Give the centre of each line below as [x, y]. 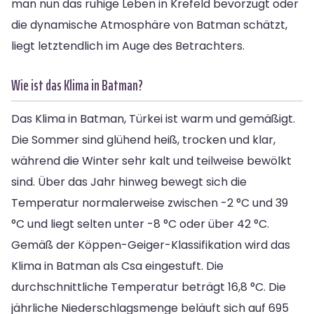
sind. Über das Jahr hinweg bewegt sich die [129, 182]
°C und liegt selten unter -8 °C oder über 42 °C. [140, 224]
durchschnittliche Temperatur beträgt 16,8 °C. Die [149, 287]
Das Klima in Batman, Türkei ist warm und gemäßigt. [153, 118]
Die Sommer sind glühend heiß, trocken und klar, [143, 139]
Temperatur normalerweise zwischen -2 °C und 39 [150, 203]
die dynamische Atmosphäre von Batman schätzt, [149, 25]
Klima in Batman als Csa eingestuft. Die [117, 266]
